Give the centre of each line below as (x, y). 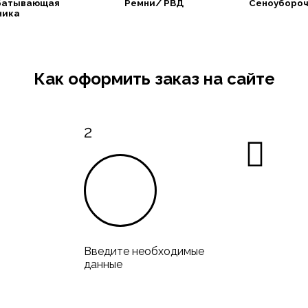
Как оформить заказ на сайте (154, 78)
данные (103, 264)
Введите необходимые (144, 251)
